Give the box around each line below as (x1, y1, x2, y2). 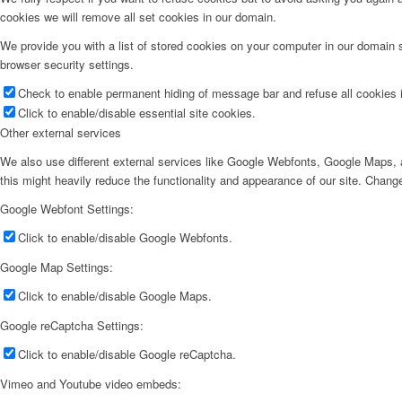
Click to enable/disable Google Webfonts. (18, 229, 232, 247)
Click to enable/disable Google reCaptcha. (18, 345, 236, 363)
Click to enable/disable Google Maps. (18, 287, 212, 305)
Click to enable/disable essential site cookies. (18, 103, 256, 121)
